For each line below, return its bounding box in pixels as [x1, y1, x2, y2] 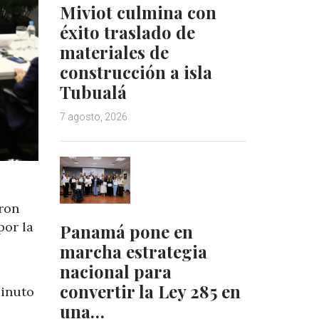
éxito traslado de [59, 21, 195, 44]
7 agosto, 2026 [59, 111, 127, 123]
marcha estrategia [59, 239, 207, 263]
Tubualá [59, 80, 127, 104]
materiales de [59, 41, 169, 64]
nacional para [59, 259, 172, 283]
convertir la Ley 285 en [59, 279, 241, 303]
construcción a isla [59, 61, 212, 84]
